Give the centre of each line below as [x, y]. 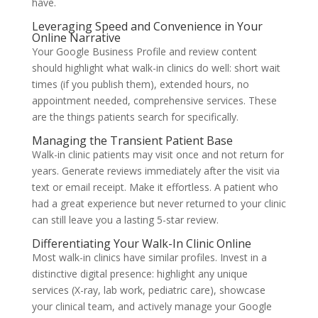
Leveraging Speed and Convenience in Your [147, 27]
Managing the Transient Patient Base [132, 141]
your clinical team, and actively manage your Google [152, 307]
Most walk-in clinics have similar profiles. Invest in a [149, 258]
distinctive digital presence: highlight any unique [139, 274]
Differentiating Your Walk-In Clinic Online [141, 244]
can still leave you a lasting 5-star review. [125, 220]
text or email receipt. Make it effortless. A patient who [155, 187]
